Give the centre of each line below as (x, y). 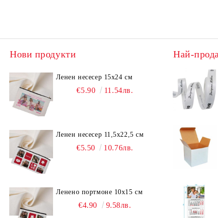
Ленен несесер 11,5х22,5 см (100, 135)
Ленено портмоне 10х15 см (99, 192)
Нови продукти (43, 54)
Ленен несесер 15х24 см (94, 77)
